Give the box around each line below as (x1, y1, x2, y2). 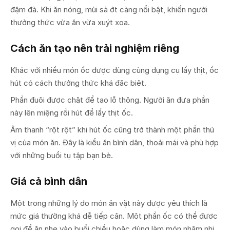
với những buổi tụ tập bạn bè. (10, 150, 113, 160)
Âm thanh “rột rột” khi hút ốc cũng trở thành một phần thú (10, 124, 214, 135)
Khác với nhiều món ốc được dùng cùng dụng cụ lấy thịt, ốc (10, 65, 219, 75)
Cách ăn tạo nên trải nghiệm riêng (10, 42, 179, 54)
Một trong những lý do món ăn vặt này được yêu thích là (10, 198, 207, 208)
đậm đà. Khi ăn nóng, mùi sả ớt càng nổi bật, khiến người (10, 4, 207, 14)
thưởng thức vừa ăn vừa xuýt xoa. (10, 17, 130, 27)
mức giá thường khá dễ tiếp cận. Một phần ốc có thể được (10, 210, 218, 221)
